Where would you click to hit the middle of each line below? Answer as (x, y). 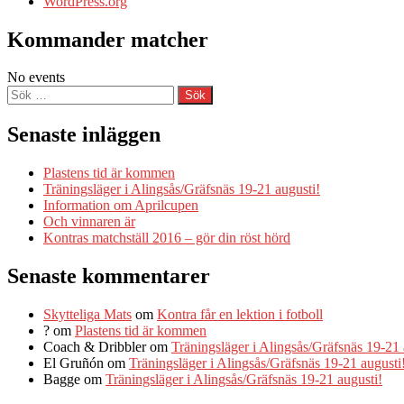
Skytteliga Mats (87, 315)
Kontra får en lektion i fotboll (240, 315)
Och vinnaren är (89, 222)
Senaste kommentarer (109, 276)
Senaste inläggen (84, 135)
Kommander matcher (108, 39)
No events (36, 78)
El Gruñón (73, 363)
